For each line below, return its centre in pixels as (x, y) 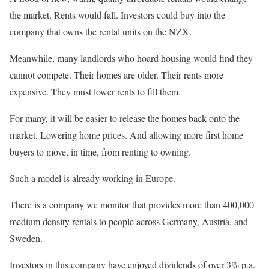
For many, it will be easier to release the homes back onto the (125, 118)
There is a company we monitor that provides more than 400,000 (132, 204)
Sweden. (26, 238)
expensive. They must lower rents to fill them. (95, 91)
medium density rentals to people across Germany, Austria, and (129, 221)
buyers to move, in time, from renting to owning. (100, 151)
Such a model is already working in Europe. (92, 178)
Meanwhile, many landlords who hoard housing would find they (131, 58)
